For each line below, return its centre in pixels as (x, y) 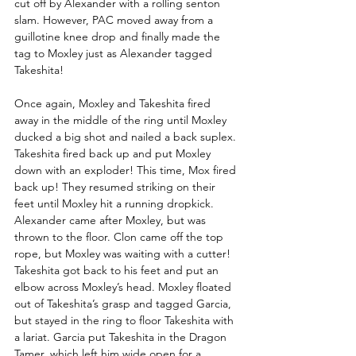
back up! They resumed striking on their (116, 186)
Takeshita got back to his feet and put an (118, 270)
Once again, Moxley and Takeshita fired (114, 103)
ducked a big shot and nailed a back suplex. (127, 136)
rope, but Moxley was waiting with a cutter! (124, 253)
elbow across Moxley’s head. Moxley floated (124, 286)
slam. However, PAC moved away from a (115, 19)
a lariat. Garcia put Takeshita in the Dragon (122, 337)
